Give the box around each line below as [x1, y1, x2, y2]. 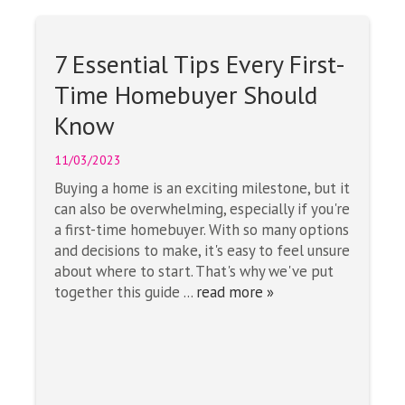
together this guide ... [54, 281, 196, 302]
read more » [196, 281, 274, 302]
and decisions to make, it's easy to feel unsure [54, 240, 350, 260]
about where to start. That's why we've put [54, 260, 334, 281]
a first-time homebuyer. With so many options [54, 219, 349, 240]
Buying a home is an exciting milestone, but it [54, 177, 350, 198]
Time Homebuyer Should [54, 78, 317, 111]
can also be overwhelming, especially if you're [54, 198, 350, 219]
